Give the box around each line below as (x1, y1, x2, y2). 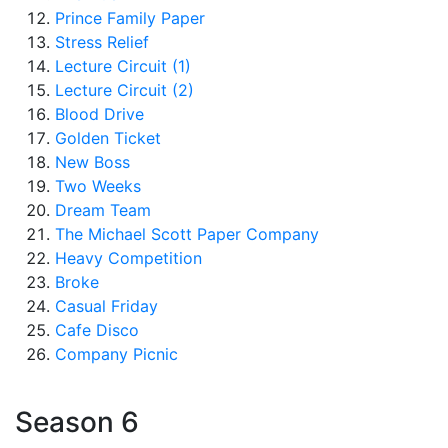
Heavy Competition (55, 248, 202, 268)
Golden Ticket (55, 128, 161, 148)
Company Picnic (55, 344, 178, 364)
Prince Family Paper (55, 8, 205, 28)
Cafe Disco (55, 320, 139, 340)
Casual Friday (55, 296, 158, 316)
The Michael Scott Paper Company (55, 224, 319, 244)
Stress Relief (55, 32, 149, 52)
